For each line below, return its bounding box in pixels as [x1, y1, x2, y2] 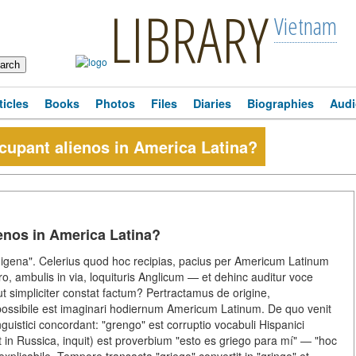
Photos [95, 95, 135, 111]
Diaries [193, 95, 231, 111]
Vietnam [273, 10, 337, 42]
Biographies [247, 95, 314, 111]
